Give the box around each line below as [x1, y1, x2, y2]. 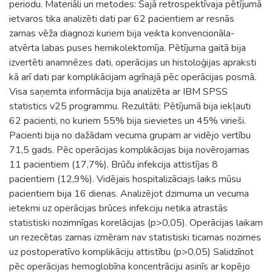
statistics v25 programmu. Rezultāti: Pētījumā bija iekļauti [9, 99, 251, 113]
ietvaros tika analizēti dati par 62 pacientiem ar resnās [9, 12, 234, 25]
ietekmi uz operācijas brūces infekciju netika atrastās [9, 201, 228, 215]
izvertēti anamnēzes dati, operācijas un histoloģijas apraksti [9, 55, 256, 69]
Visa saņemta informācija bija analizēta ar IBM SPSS [9, 84, 228, 98]
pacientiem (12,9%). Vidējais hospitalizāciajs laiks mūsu [9, 172, 241, 186]
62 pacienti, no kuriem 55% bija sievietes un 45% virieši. [9, 114, 246, 127]
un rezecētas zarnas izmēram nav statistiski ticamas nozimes [9, 230, 261, 244]
